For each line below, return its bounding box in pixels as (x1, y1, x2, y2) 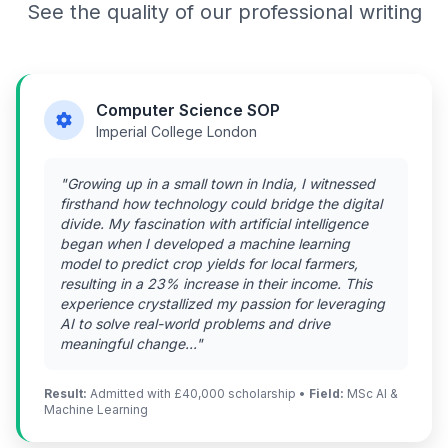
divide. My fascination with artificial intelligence (60, 214, 368, 232)
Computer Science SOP (96, 99, 280, 120)
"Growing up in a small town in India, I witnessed (60, 174, 375, 192)
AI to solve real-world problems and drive (60, 314, 330, 332)
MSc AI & (344, 385, 398, 401)
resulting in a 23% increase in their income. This (60, 274, 372, 292)
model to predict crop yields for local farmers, (60, 254, 358, 272)
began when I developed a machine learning (60, 234, 350, 252)
